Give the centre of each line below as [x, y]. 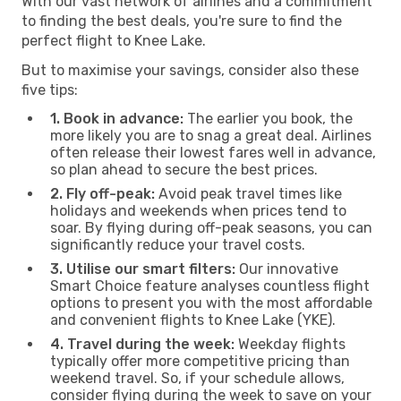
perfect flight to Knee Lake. [114, 40]
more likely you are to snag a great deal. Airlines [211, 135]
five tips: [50, 90]
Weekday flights [290, 344]
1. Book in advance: [117, 118]
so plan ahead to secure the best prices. [184, 169]
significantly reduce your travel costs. [178, 244]
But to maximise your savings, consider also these [190, 70]
